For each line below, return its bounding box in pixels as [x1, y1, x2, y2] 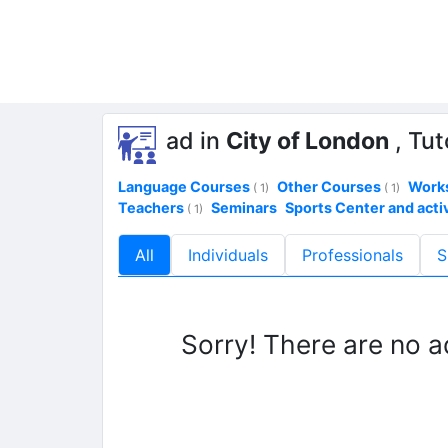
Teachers [118, 199, 187, 217]
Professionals [302, 245, 403, 266]
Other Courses [277, 178, 384, 196]
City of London [226, 127, 390, 156]
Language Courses [118, 178, 253, 196]
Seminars [211, 199, 277, 217]
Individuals [188, 245, 268, 266]
